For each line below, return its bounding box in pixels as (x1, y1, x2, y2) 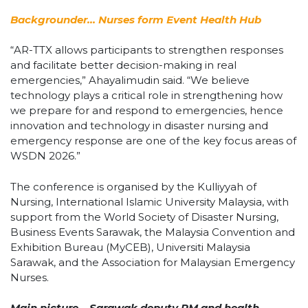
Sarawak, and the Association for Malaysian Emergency (10, 255, 295, 269)
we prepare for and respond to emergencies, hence (10, 104, 283, 118)
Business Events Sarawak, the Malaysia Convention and (10, 225, 295, 239)
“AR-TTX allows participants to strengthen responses (10, 43, 283, 57)
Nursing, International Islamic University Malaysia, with (10, 195, 289, 208)
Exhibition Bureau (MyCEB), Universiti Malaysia (10, 240, 250, 254)
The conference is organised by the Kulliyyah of (10, 179, 256, 193)
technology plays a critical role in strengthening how (10, 89, 283, 102)
